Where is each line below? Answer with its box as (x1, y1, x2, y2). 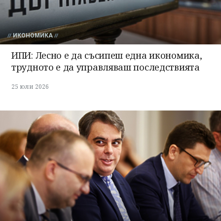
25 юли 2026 (11, 82, 49, 91)
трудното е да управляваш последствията (11, 61, 200, 74)
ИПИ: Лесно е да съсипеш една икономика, (11, 49, 202, 62)
